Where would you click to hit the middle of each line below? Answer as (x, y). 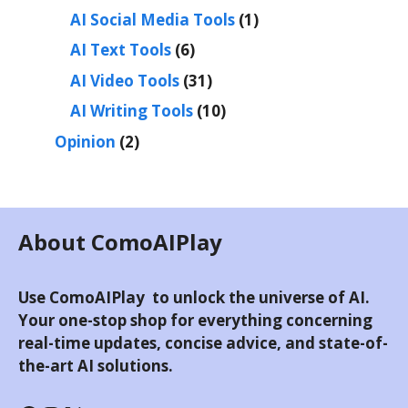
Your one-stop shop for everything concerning (195, 320)
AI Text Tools (121, 50)
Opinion (85, 141)
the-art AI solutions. (96, 365)
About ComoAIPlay (120, 241)
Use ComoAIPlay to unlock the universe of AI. (194, 297)
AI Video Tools (125, 80)
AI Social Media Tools (153, 19)
